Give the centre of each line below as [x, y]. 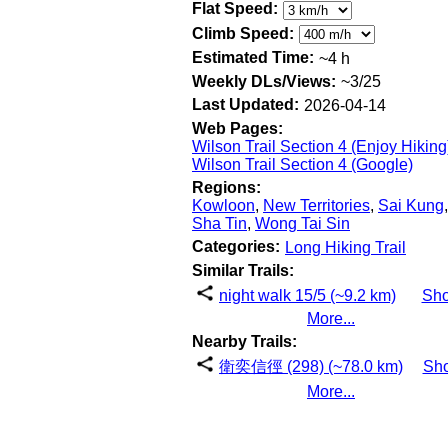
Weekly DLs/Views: [264, 81]
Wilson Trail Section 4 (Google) [302, 165]
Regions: [226, 188]
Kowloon [223, 206]
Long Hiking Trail [345, 247]
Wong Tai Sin [302, 224]
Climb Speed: [243, 33]
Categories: [236, 247]
